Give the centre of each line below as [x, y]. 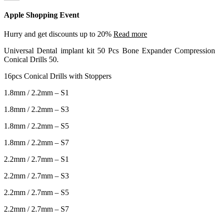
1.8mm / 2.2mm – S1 [36, 93]
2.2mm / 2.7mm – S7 [36, 209]
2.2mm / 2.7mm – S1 [36, 159]
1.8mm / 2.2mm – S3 [36, 109]
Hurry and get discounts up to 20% [59, 34]
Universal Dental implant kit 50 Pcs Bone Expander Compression [109, 51]
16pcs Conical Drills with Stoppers [58, 76]
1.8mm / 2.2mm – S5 [36, 126]
